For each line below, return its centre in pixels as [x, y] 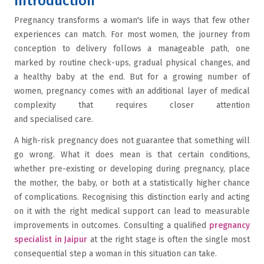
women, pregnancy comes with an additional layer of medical [132, 91]
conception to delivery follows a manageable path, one [132, 49]
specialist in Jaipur [51, 240]
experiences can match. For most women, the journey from [132, 34]
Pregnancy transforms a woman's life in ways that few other [132, 20]
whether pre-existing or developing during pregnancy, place [132, 169]
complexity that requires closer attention [132, 105]
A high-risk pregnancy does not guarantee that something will [132, 141]
